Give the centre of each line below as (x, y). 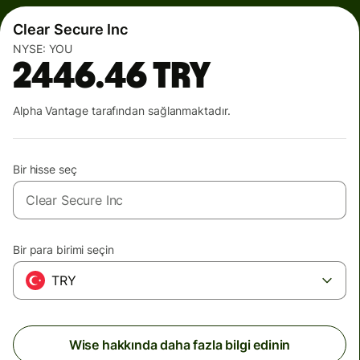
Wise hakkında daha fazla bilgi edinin (180, 345)
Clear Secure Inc (71, 29)
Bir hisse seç (45, 169)
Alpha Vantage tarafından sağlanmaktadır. (122, 110)
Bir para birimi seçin (63, 250)
